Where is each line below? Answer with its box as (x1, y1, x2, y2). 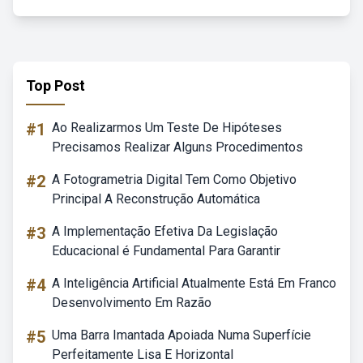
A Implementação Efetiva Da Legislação (52, 224, 278, 239)
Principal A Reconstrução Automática (52, 191, 260, 207)
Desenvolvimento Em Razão (52, 295, 211, 310)
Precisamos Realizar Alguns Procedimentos (52, 139, 303, 155)
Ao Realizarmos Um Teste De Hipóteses (52, 120, 282, 135)
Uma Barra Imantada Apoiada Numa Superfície (52, 327, 311, 343)
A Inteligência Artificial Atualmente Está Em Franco (52, 275, 336, 291)
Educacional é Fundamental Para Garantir (52, 243, 280, 258)
